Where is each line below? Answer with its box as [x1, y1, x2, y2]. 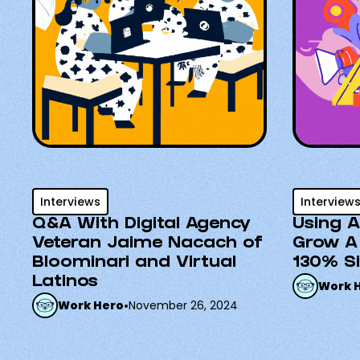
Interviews [40, 194, 100, 210]
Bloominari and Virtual [32, 256, 236, 272]
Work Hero [58, 297, 124, 313]
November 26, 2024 [129, 297, 238, 313]
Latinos [32, 275, 98, 291]
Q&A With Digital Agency [32, 217, 251, 233]
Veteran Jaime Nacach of [32, 236, 263, 252]
